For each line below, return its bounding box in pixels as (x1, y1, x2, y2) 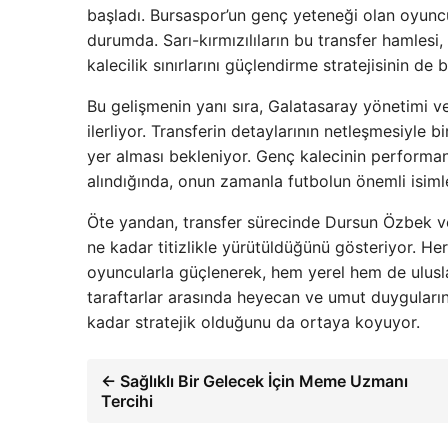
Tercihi (101, 391, 153, 412)
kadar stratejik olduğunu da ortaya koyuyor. (87, 312, 420, 333)
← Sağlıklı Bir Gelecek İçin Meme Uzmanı (101, 371, 408, 392)
